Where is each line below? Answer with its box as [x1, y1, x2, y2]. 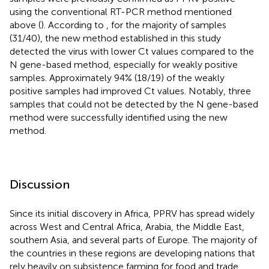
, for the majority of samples [106, 19, 226, 31]
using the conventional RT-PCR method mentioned [10, 5, 232, 17]
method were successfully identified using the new [10, 111, 228, 123]
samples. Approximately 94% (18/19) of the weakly [10, 71, 225, 83]
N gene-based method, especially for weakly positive [10, 58, 238, 70]
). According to [41, 19, 106, 31]
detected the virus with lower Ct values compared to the [10, 45, 254, 57]
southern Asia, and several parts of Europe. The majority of [10, 234, 257, 246]
